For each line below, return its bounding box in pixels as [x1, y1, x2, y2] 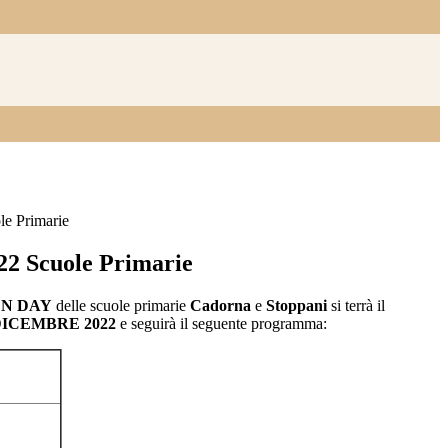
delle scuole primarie [52, 297, 190, 315]
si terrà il [331, 297, 385, 315]
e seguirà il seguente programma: [120, 315, 327, 333]
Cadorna [190, 297, 255, 315]
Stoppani [266, 297, 331, 315]
